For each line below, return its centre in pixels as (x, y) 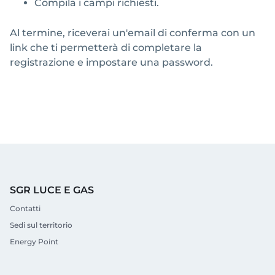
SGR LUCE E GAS (52, 190)
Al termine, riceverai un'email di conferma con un (133, 33)
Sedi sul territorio (41, 225)
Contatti (25, 208)
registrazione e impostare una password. (111, 62)
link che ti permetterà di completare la (106, 47)
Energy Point (34, 241)
